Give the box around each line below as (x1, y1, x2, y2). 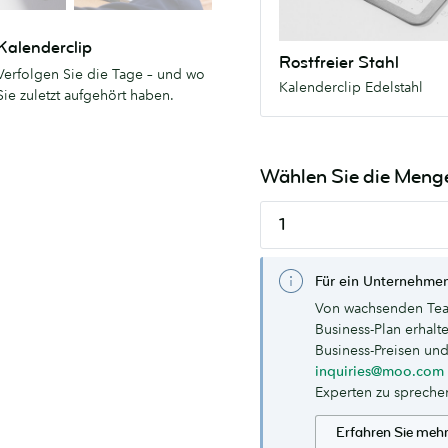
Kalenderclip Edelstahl (279, 77, 423, 96)
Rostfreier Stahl (279, 52, 399, 74)
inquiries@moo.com (315, 361, 444, 380)
